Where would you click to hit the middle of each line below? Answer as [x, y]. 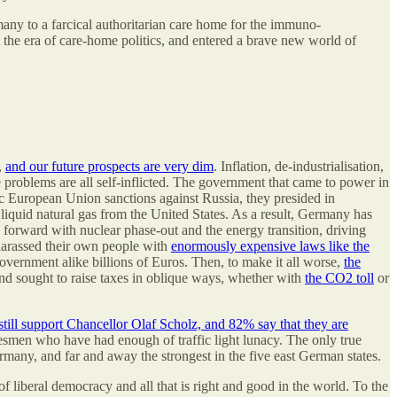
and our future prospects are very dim [109, 166]
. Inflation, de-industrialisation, [299, 166]
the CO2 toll [339, 277]
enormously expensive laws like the [270, 245]
